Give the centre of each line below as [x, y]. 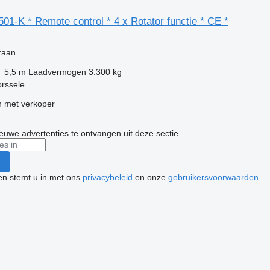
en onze [150, 177]
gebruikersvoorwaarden [213, 177]
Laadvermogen [57, 71]
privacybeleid [107, 177]
